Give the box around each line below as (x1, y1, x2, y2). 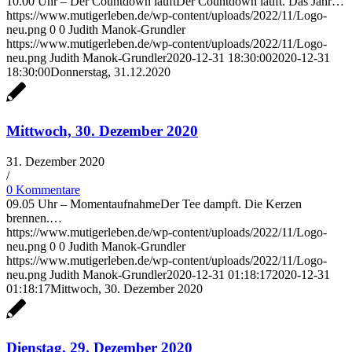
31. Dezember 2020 (6, 154, 104, 168)
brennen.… (6, 211, 62, 225)
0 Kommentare (6, 182, 80, 196)
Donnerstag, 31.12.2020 (50, 65, 170, 79)
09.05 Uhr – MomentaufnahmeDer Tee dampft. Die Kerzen (6, 196, 302, 211)
